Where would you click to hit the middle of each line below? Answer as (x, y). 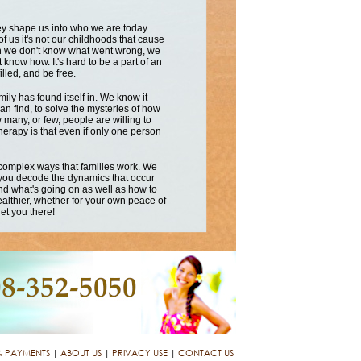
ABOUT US (81, 353)
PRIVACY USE (139, 353)
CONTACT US (205, 353)
